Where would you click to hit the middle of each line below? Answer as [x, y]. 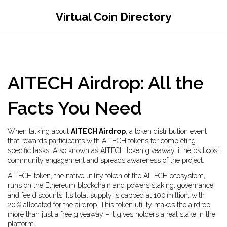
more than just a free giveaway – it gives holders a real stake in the [111, 214]
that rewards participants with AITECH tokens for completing [102, 141]
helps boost [201, 150]
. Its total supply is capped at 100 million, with [134, 195]
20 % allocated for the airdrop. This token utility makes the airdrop [109, 205]
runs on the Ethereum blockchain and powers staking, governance [110, 185]
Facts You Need [75, 108]
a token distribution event [168, 131]
